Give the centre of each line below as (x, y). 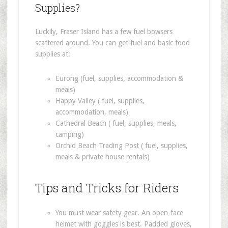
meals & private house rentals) (102, 156)
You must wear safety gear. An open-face (119, 212)
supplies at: (52, 54)
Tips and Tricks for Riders (107, 188)
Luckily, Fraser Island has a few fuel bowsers (104, 31)
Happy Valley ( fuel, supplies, (100, 101)
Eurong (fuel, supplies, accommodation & (119, 78)
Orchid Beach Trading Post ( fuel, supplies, (121, 145)
